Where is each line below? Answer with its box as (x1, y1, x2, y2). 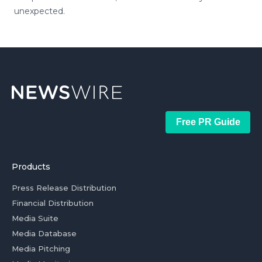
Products (12, 161, 50, 172)
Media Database (12, 229, 77, 238)
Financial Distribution (12, 198, 94, 208)
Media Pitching (12, 244, 70, 253)
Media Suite (12, 213, 58, 223)
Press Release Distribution (12, 183, 116, 192)
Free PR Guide (175, 117, 240, 127)
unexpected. (14, 6, 65, 16)
